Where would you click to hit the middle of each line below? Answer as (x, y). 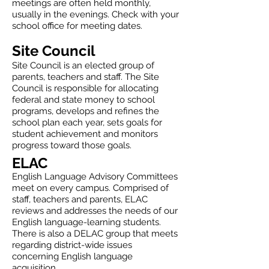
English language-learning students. (86, 222)
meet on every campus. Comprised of (90, 188)
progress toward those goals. (72, 145)
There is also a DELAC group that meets (95, 234)
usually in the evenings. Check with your (95, 14)
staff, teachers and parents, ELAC (80, 199)
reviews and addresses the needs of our (95, 211)
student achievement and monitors (85, 134)
